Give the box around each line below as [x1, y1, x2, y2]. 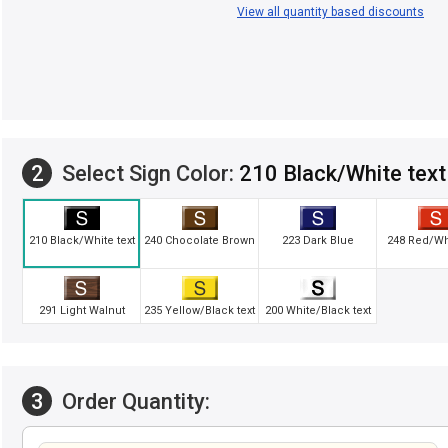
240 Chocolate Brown [144, 234, 255, 247]
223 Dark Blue [281, 234, 354, 247]
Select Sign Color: [57, 160, 239, 186]
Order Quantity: [57, 388, 210, 414]
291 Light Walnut [38, 304, 125, 317]
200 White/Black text [264, 304, 371, 317]
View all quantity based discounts [237, 5, 424, 19]
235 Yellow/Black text [144, 304, 255, 317]
